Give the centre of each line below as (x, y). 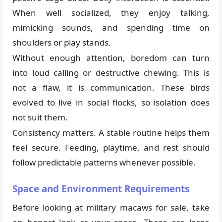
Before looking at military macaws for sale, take (111, 207)
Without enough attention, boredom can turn (111, 58)
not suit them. (40, 117)
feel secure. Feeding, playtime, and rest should (111, 148)
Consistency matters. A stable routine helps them (111, 133)
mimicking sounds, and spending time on (111, 28)
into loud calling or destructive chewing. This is (111, 73)
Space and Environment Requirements (101, 189)
